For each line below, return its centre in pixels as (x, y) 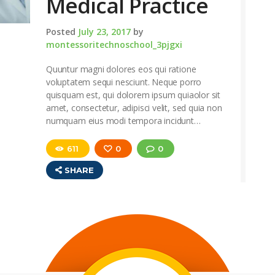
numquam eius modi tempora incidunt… (123, 121)
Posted (62, 31)
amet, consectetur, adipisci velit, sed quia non (134, 108)
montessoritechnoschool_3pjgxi (114, 44)
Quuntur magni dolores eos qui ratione (121, 69)
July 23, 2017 (104, 31)
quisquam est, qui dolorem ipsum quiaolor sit (134, 95)
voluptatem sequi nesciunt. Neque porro (124, 82)
